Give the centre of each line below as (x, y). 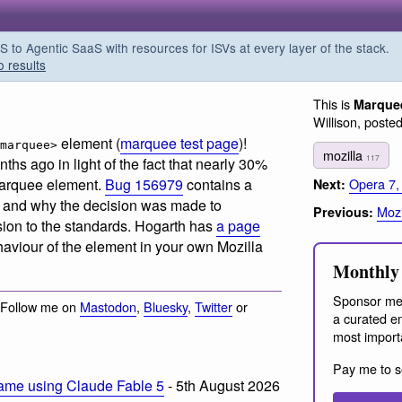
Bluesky (166, 306)
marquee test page (179, 144)
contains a (218, 185)
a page (238, 226)
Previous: (343, 212)
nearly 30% (232, 164)
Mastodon (108, 306)
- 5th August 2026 (222, 385)
